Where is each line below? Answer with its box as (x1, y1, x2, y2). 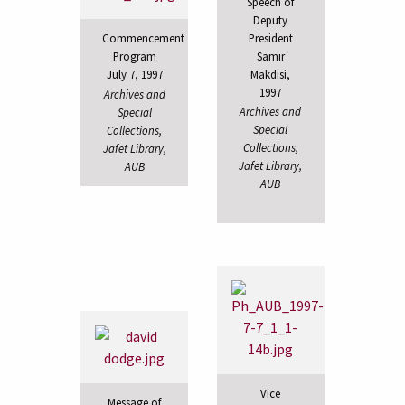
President (248, 30, 293, 45)
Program (112, 49, 156, 64)
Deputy (253, 12, 288, 27)
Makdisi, (250, 66, 291, 81)
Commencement (102, 31, 185, 46)
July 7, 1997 (106, 67, 163, 82)
